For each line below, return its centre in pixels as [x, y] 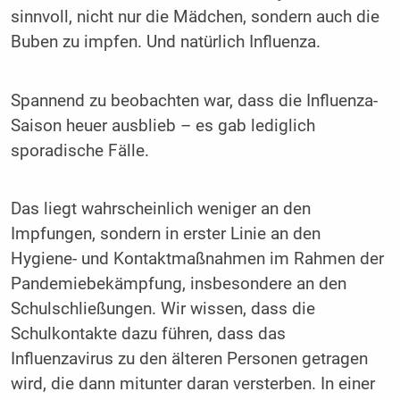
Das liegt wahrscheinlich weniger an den [160, 209]
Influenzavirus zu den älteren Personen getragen [189, 359]
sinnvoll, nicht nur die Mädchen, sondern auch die [195, 17]
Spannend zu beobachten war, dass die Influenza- [194, 100]
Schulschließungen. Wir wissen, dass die [162, 309]
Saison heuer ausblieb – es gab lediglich [162, 125]
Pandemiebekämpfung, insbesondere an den [178, 284]
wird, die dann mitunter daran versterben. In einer [192, 384]
